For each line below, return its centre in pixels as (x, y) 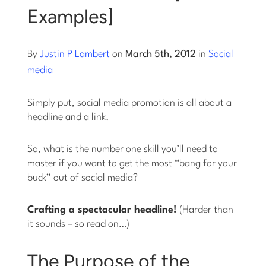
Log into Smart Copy (138, 28)
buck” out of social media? (83, 178)
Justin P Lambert (75, 55)
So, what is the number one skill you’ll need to (123, 150)
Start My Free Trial (138, 109)
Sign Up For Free (138, 69)
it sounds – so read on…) (79, 224)
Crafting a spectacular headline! (102, 210)
